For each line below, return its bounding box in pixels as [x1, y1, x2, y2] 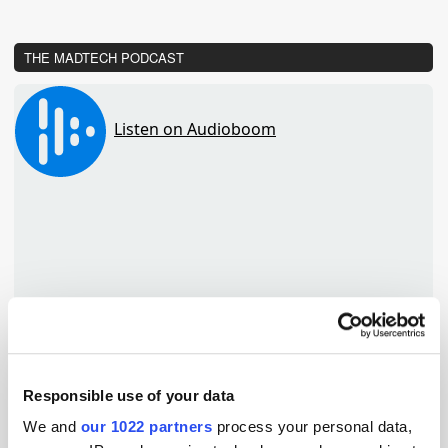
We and [23, 418, 81, 436]
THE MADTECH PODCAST [24, 48, 184, 67]
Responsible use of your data [23, 386, 234, 404]
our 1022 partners [80, 418, 212, 436]
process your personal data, [212, 418, 412, 436]
